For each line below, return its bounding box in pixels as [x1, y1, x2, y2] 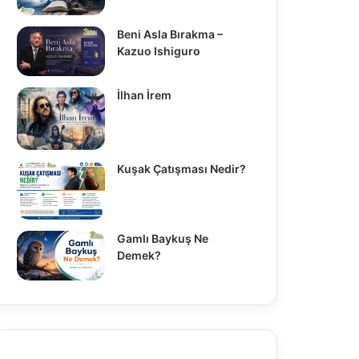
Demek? [116, 248, 161, 262]
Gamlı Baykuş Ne [116, 231, 208, 245]
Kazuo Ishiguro [116, 43, 200, 58]
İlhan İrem [116, 87, 171, 102]
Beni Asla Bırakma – [116, 26, 223, 41]
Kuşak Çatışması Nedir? [116, 161, 248, 175]
